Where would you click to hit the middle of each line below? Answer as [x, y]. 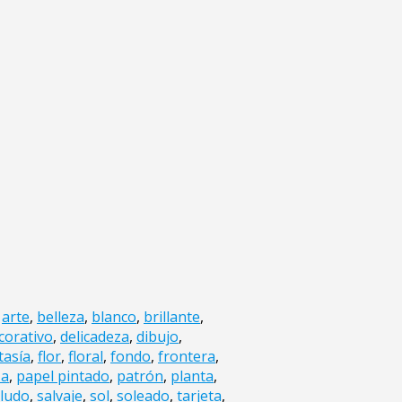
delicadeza [95, 337]
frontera [187, 357]
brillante [172, 317]
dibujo [157, 337]
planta [192, 376]
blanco [114, 317]
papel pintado [63, 376]
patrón [140, 376]
